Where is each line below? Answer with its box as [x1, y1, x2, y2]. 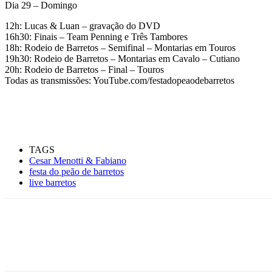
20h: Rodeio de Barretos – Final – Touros [5, 64, 164, 75]
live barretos [29, 177, 76, 188]
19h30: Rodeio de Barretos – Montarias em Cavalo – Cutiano [5, 53, 240, 64]
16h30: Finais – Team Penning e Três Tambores [5, 31, 188, 42]
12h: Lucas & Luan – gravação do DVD [5, 20, 160, 31]
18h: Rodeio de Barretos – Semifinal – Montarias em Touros [5, 42, 236, 53]
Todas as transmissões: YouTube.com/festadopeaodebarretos [5, 75, 234, 86]
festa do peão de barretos [29, 166, 124, 177]
